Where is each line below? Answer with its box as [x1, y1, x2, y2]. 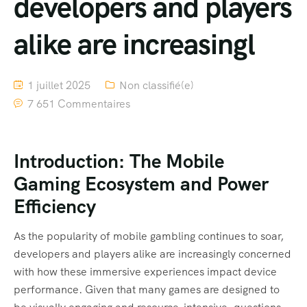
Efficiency [14, 193, 96, 219]
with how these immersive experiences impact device [14, 264, 277, 279]
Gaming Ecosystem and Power [14, 171, 269, 196]
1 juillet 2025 [25, 78, 90, 93]
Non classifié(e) [119, 78, 194, 93]
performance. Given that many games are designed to [14, 282, 280, 297]
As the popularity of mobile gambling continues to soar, [14, 228, 284, 243]
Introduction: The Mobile [14, 148, 224, 173]
